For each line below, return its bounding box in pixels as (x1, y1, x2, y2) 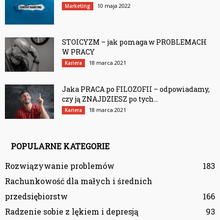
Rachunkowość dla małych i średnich (5, 175, 152, 186)
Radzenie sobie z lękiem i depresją (5, 206, 138, 217)
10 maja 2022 (97, 1, 131, 9)
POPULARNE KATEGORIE (11, 140, 110, 151)
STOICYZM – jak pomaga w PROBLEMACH (62, 37, 207, 47)
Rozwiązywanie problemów (5, 160, 114, 171)
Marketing (65, 2, 90, 9)
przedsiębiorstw (5, 191, 68, 201)
